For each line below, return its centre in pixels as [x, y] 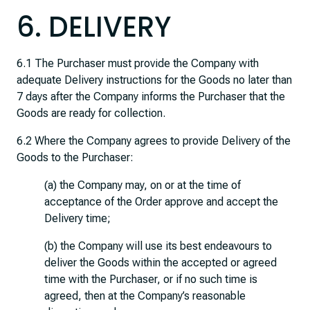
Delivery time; [77, 218]
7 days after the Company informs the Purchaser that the [151, 97]
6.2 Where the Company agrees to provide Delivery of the [154, 141]
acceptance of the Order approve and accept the [161, 202]
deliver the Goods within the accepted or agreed [161, 263]
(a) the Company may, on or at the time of [143, 185]
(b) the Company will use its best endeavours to [158, 246]
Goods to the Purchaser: [75, 157]
